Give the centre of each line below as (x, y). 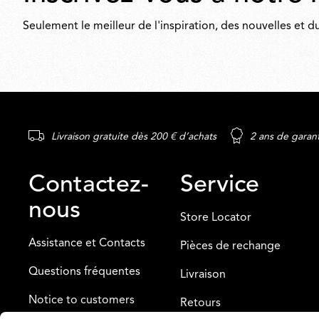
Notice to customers (82, 300)
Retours (201, 303)
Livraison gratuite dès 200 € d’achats (134, 137)
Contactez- (89, 185)
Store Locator (216, 218)
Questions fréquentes (84, 272)
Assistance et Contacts (87, 244)
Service (220, 185)
